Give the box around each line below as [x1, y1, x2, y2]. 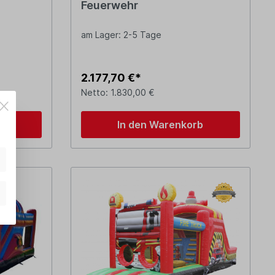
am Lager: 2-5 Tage [80, 29, 161, 41]
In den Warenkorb [117, 118, 204, 131]
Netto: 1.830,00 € [80, 87, 155, 98]
